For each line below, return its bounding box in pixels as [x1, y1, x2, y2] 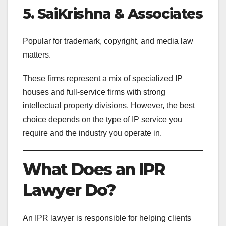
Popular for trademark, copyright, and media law [23, 36, 193, 45]
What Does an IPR [23, 159, 165, 179]
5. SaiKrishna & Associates [23, 5, 203, 23]
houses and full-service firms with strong [23, 87, 165, 96]
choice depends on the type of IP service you [23, 115, 182, 124]
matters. [23, 50, 51, 59]
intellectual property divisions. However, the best [23, 101, 195, 110]
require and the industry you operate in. [23, 128, 162, 137]
